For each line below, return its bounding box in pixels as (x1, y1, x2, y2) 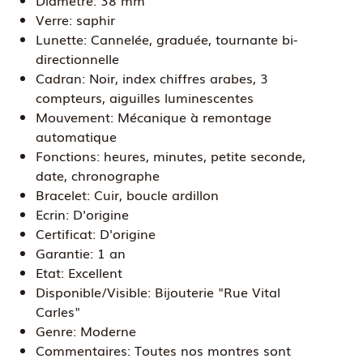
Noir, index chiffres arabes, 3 (85, 68, 269, 88)
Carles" (36, 301, 81, 321)
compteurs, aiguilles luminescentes (36, 88, 254, 107)
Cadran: (36, 68, 86, 88)
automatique (36, 126, 117, 146)
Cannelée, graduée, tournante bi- (87, 29, 298, 49)
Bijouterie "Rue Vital (151, 282, 281, 301)
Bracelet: (36, 185, 91, 204)
